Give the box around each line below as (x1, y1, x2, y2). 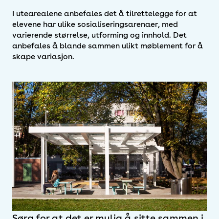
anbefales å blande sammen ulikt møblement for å (12, 41, 203, 50)
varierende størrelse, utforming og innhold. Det (12, 30, 187, 40)
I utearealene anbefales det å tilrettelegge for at (12, 8, 197, 18)
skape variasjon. (12, 51, 74, 61)
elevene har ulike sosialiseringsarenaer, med (12, 19, 178, 29)
